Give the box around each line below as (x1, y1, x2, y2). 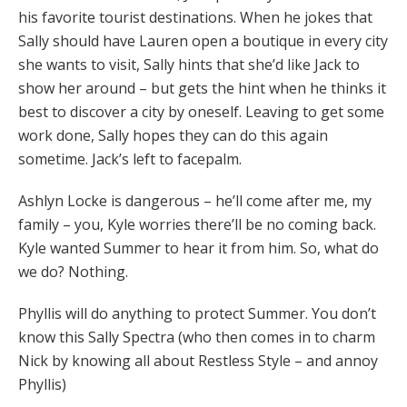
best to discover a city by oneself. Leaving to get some (18, 102, 384, 123)
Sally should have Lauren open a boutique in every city (18, 31, 388, 52)
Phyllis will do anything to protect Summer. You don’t (18, 303, 376, 324)
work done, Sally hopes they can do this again (18, 125, 328, 146)
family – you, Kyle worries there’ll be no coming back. (18, 214, 376, 235)
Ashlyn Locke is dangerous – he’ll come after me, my (18, 191, 372, 212)
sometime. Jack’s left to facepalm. (18, 149, 242, 170)
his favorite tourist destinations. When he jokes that (18, 7, 372, 28)
